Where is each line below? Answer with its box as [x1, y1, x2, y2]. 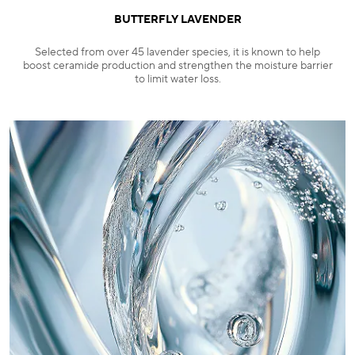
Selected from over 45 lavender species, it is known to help [35, 45, 320, 60]
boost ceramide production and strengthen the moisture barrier [22, 59, 333, 74]
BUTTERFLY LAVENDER [113, 13, 242, 28]
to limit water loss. [134, 72, 221, 87]
